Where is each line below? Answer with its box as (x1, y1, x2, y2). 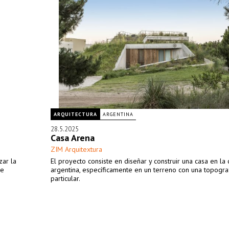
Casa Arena (51, 132, 95, 144)
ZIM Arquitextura (51, 145, 102, 154)
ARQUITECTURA (54, 111, 97, 118)
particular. (51, 174, 80, 183)
